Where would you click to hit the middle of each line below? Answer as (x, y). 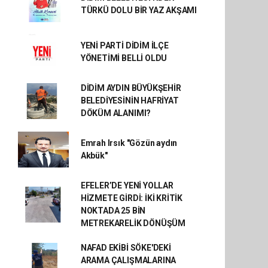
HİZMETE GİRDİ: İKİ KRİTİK (132, 198)
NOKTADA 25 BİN (113, 211)
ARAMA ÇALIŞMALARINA (128, 260)
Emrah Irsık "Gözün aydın (129, 143)
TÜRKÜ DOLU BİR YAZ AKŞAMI (139, 10)
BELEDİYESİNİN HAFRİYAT (130, 100)
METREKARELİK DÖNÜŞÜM (133, 223)
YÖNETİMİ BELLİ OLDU (124, 58)
